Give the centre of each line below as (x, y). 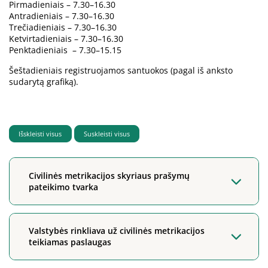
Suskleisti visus (106, 134)
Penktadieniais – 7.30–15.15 (66, 50)
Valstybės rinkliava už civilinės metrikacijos (117, 231)
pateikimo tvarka (64, 187)
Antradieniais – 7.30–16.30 (63, 16)
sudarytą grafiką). (44, 82)
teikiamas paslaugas (70, 242)
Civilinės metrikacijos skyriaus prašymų (109, 176)
